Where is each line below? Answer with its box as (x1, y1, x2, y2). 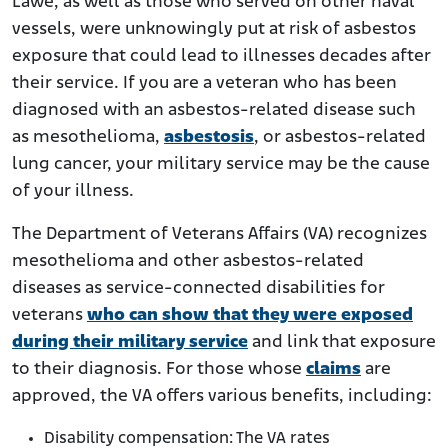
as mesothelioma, (12, 128, 164, 148)
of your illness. (12, 182, 134, 202)
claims (306, 360, 361, 380)
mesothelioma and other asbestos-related (12, 252, 364, 272)
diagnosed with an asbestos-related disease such (12, 101, 416, 121)
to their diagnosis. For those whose (12, 360, 306, 380)
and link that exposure (248, 333, 436, 353)
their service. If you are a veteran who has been (12, 74, 397, 94)
